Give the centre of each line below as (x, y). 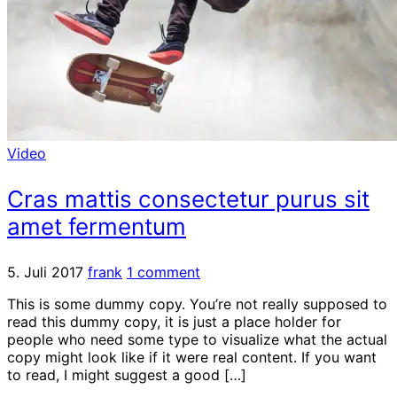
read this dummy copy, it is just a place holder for (174, 321)
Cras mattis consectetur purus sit (188, 198)
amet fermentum (97, 226)
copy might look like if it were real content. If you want (192, 357)
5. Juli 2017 (45, 272)
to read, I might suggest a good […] (127, 374)
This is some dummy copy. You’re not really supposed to (197, 304)
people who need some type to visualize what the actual (197, 339)
